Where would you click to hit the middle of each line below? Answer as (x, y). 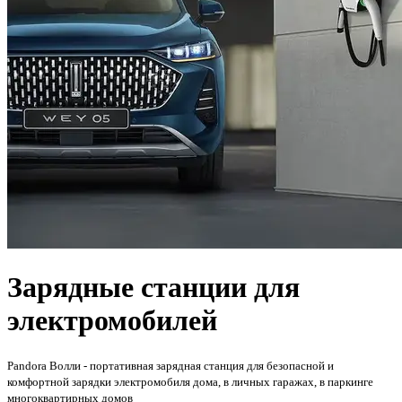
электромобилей (112, 321)
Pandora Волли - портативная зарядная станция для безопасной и (170, 365)
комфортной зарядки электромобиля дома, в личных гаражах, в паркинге (190, 381)
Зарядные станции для (153, 288)
